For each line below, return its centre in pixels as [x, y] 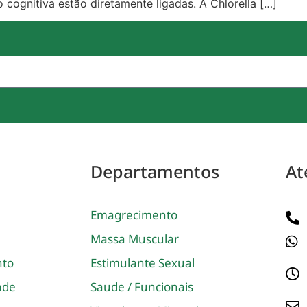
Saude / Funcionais [142, 286]
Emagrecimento [134, 214]
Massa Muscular [135, 238]
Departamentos [155, 171]
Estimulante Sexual [143, 262]
